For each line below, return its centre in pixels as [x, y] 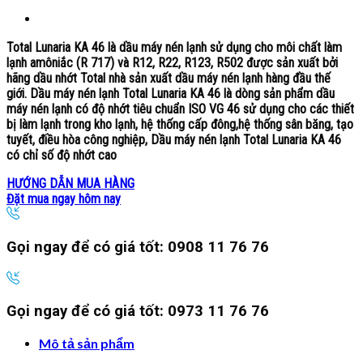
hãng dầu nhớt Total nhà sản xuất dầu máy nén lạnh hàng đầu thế [169, 79]
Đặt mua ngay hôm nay [64, 199]
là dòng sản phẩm [270, 94]
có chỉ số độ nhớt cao [62, 156]
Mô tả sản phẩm [87, 343]
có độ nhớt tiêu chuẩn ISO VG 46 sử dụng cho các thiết [213, 109]
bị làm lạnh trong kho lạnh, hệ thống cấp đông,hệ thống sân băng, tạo [180, 125]
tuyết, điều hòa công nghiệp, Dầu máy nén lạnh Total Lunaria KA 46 [174, 140]
